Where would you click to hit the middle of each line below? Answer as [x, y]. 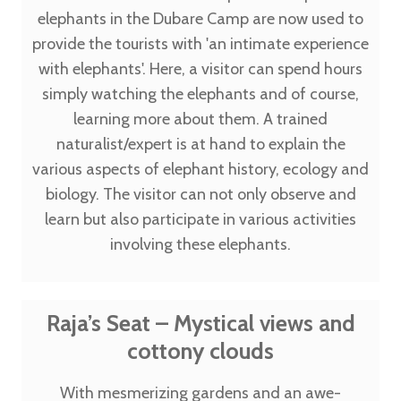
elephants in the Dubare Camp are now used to [200, 19]
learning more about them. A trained [200, 119]
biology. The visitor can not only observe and [200, 194]
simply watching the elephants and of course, [200, 94]
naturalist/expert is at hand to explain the [200, 144]
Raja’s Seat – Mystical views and [200, 323]
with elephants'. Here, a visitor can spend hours [200, 69]
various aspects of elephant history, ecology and [200, 169]
